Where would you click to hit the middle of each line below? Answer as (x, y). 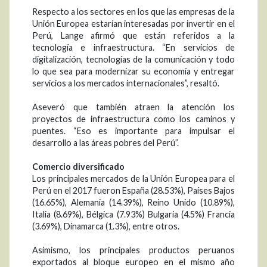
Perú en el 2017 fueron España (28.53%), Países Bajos (133, 191)
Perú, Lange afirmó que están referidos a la (133, 36)
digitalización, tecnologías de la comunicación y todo (133, 60)
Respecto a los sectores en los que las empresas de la (133, 12)
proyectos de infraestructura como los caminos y (133, 119)
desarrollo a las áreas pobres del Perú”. (105, 143)
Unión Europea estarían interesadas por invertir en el (133, 24)
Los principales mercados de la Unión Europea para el (133, 179)
